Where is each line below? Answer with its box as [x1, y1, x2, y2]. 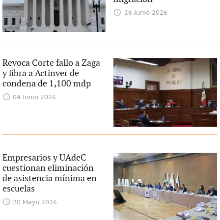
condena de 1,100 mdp [2, 78, 91, 89]
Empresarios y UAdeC [2, 153, 86, 164]
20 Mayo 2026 [13, 199, 57, 207]
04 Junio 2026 [13, 93, 56, 101]
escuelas [2, 184, 35, 194]
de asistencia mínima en [2, 173, 97, 184]
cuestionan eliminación [2, 163, 94, 174]
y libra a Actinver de [2, 68, 79, 79]
